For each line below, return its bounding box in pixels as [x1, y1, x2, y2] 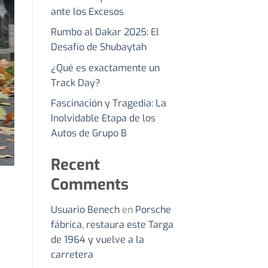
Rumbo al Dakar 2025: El [50, 26, 159, 39]
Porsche [135, 203, 171, 217]
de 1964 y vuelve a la [50, 233, 144, 246]
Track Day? [50, 76, 100, 89]
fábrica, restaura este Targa [50, 218, 173, 232]
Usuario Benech [50, 203, 120, 217]
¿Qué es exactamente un [50, 61, 160, 74]
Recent [50, 154, 100, 175]
